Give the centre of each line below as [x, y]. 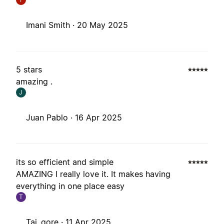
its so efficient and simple [65, 162]
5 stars [29, 70]
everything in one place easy [70, 186]
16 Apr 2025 [98, 118]
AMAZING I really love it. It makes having [93, 174]
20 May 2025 [102, 25]
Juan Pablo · [50, 118]
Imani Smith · [51, 25]
